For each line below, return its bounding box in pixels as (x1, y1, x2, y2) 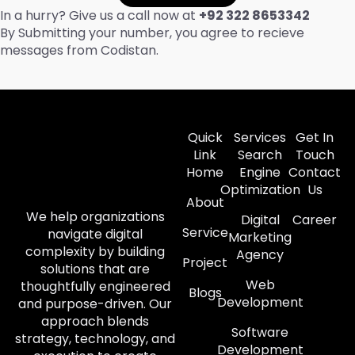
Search (238, 146, 282, 164)
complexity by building (25, 242, 165, 261)
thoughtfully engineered (20, 277, 170, 296)
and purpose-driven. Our (18, 295, 172, 313)
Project (182, 254, 228, 272)
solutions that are (40, 260, 150, 278)
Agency (236, 246, 284, 264)
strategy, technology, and (15, 330, 175, 348)
